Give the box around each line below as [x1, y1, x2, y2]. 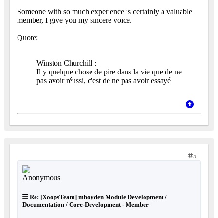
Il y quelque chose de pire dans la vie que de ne [36, 68, 182, 76]
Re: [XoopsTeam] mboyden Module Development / [28, 193, 167, 200]
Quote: [17, 34, 38, 42]
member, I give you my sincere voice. [17, 16, 132, 25]
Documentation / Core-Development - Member [22, 200, 149, 208]
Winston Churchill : [36, 59, 96, 68]
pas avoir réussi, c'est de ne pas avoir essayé [36, 76, 171, 85]
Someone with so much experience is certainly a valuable [17, 7, 192, 16]
